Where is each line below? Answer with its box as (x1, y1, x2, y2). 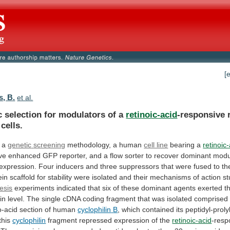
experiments (14, 183, 55, 192)
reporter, (60, 151, 88, 160)
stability (48, 172, 72, 181)
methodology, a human (65, 140, 144, 149)
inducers (56, 162, 84, 170)
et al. (17, 93, 33, 102)
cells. (1, 120, 23, 130)
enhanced (8, 151, 41, 160)
